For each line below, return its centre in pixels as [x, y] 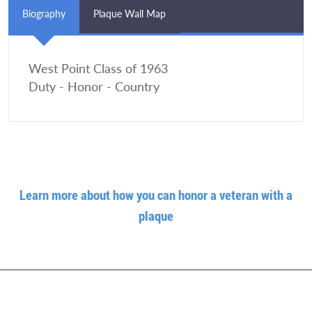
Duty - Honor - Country [94, 86]
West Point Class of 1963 [98, 68]
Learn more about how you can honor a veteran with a [156, 194]
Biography [44, 13]
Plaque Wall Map [130, 13]
